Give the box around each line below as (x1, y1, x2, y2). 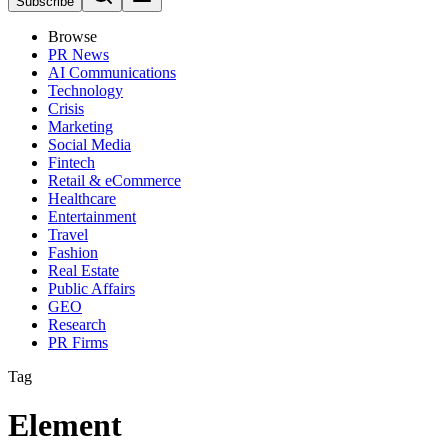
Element (8, 407, 122, 444)
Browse (48, 28, 97, 45)
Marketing (48, 118, 113, 135)
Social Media (48, 136, 131, 153)
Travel (48, 226, 88, 243)
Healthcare (48, 190, 116, 207)
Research (48, 316, 106, 333)
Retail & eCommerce (48, 172, 181, 189)
